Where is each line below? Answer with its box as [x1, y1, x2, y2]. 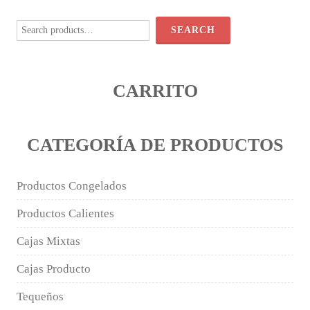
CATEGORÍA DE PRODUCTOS [27, 134, 283, 155]
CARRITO [112, 80, 198, 101]
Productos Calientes [17, 206, 114, 220]
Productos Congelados [17, 179, 127, 192]
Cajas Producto [17, 262, 91, 275]
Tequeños [17, 289, 64, 303]
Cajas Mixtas [17, 234, 80, 248]
